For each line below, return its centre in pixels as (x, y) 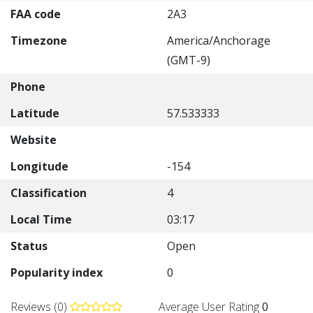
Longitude (39, 166)
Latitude (35, 113)
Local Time (41, 219)
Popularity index (57, 272)
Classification (49, 193)
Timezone (39, 41)
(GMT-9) (189, 60)
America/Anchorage (219, 41)
